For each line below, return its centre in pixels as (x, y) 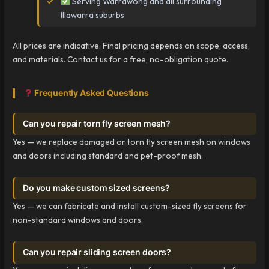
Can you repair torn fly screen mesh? (97, 124)
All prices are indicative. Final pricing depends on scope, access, (131, 46)
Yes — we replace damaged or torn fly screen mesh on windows (132, 142)
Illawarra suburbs (93, 15)
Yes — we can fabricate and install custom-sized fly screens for (130, 206)
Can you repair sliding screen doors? (97, 252)
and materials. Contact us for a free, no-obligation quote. (121, 60)
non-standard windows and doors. (78, 220)
